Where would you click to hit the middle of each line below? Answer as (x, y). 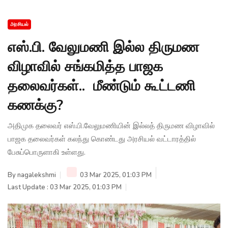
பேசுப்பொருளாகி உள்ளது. (47, 152)
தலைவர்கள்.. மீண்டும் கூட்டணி (102, 86)
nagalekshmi (37, 175)
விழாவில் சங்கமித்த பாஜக (85, 66)
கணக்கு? (35, 105)
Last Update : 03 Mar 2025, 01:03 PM (65, 187)
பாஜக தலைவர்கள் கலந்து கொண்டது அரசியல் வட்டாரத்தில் (102, 139)
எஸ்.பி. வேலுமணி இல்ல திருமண (103, 47)
